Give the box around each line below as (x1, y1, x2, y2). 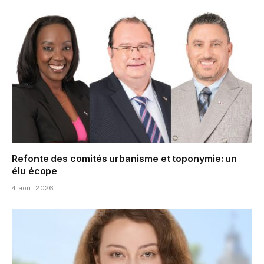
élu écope (12, 165, 58, 177)
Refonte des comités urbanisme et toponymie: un (12, 153, 237, 165)
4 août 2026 (12, 184, 54, 192)
